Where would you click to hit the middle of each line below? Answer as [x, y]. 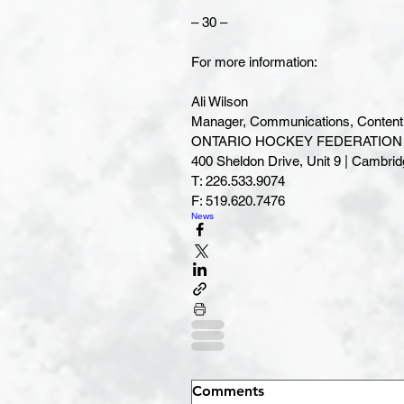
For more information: [254, 62]
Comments [228, 391]
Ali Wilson [220, 102]
